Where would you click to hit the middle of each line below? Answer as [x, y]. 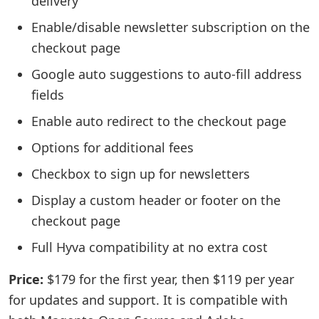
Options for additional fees [113, 147]
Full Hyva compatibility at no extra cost [150, 247]
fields [48, 95]
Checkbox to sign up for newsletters [141, 174]
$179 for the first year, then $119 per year [169, 279]
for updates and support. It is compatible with [148, 300]
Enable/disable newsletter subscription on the [171, 27]
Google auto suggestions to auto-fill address [167, 74]
